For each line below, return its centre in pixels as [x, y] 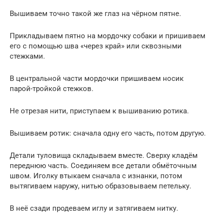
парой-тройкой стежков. [52, 88]
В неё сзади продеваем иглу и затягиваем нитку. [94, 208]
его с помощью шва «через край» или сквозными [96, 46]
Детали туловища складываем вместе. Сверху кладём [104, 155]
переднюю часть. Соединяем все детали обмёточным [103, 165]
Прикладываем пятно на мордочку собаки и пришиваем [108, 36]
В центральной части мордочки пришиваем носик [97, 78]
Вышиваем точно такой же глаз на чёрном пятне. [95, 13]
